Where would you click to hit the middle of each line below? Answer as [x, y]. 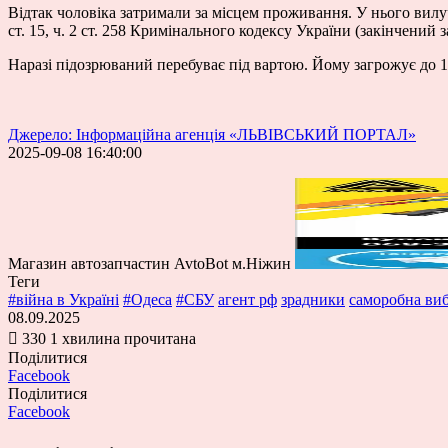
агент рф [247, 299]
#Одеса [147, 299]
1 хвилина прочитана [123, 338]
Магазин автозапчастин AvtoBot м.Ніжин [149, 263]
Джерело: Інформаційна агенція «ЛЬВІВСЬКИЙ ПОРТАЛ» [212, 134]
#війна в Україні [63, 299]
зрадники [313, 299]
